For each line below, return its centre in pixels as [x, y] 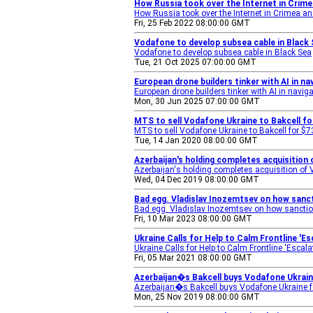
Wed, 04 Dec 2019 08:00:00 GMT [197, 180]
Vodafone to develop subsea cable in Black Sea [223, 52]
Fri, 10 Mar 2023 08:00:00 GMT [193, 219]
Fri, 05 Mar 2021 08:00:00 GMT [193, 258]
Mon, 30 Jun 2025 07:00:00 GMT [197, 101]
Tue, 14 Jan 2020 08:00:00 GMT [196, 140]
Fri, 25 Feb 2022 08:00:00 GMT [192, 23]
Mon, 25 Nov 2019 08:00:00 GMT [197, 297]
